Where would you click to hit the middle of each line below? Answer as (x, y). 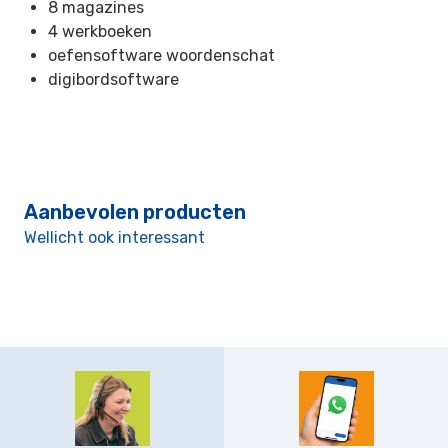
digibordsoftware (113, 79)
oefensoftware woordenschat (161, 55)
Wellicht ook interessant (114, 237)
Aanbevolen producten (135, 212)
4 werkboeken (100, 31)
